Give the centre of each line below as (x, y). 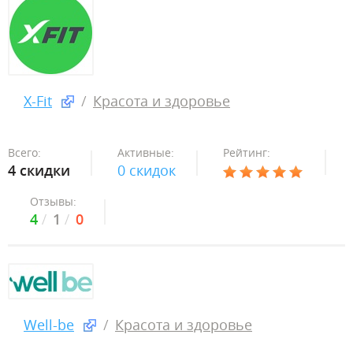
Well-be (49, 325)
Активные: (146, 152)
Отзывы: (53, 201)
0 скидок (147, 170)
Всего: (24, 152)
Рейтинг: (247, 152)
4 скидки (39, 170)
